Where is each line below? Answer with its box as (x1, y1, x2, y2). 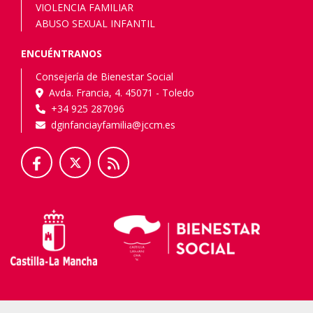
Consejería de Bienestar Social (36, 70, 173, 84)
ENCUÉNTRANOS (21, 47, 102, 61)
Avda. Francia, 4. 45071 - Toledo (43, 86, 194, 100)
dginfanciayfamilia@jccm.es (51, 118, 175, 132)
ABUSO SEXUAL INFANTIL (36, 17, 155, 31)
